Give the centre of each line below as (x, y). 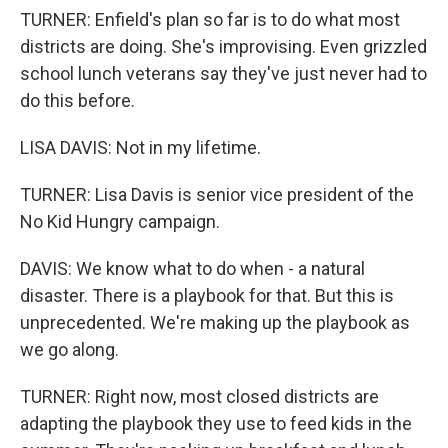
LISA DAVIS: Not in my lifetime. (140, 147)
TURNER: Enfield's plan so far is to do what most (210, 19)
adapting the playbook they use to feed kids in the (216, 423)
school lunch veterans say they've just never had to (223, 73)
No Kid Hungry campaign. (120, 221)
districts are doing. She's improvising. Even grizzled (223, 46)
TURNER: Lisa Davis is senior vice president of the (217, 194)
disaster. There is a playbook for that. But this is (207, 295)
